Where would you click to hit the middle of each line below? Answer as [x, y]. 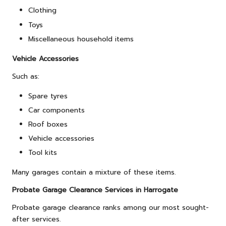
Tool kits [43, 153]
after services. [37, 219]
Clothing [42, 11]
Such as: [26, 76]
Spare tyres [48, 96]
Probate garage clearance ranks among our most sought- [110, 208]
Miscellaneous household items [81, 39]
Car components [56, 110]
